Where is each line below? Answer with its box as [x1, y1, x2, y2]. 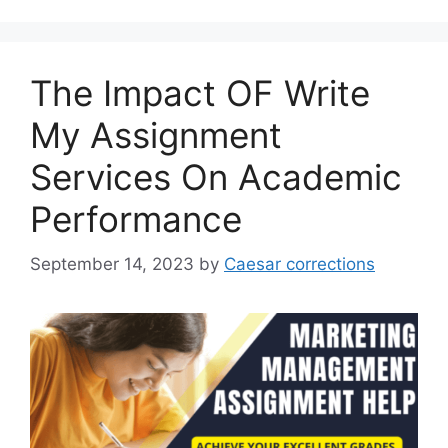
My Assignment [30, 114, 282, 157]
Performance [30, 198, 242, 241]
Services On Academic [30, 156, 402, 199]
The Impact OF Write [30, 72, 370, 115]
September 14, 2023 [30, 253, 194, 274]
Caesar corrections [224, 253, 375, 274]
